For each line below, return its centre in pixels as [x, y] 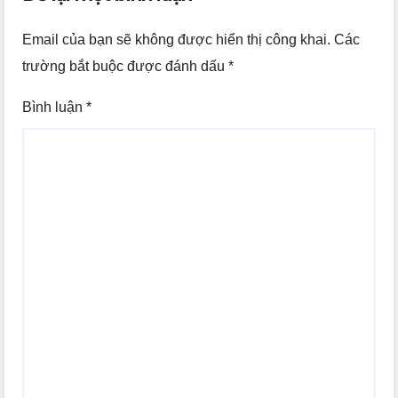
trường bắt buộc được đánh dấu [125, 66]
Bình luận [54, 107]
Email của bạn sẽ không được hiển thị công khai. [176, 39]
